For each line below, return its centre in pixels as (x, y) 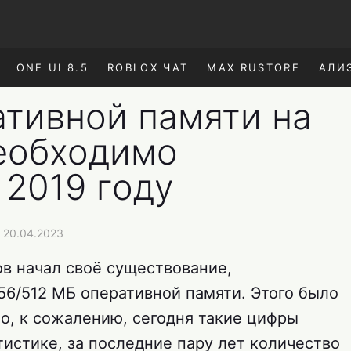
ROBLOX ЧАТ (148, 67)
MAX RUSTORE (254, 67)
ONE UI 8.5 (52, 67)
